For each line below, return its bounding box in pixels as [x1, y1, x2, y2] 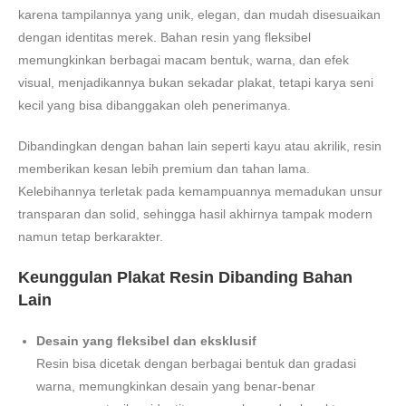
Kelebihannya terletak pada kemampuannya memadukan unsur [18, 183, 382, 198]
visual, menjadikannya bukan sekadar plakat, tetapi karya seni [18, 74, 373, 90]
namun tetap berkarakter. [18, 228, 163, 244]
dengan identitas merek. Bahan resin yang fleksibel [18, 29, 311, 44]
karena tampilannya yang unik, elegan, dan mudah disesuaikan [18, 6, 381, 22]
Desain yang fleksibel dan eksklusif [36, 333, 256, 348]
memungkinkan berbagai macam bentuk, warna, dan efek [18, 52, 349, 67]
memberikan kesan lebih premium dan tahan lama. [18, 160, 310, 176]
